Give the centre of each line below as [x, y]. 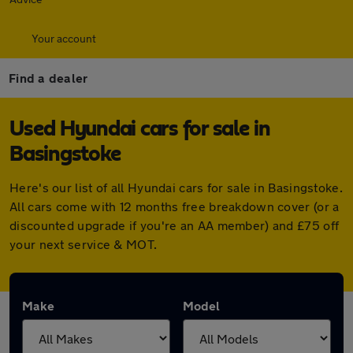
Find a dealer [48, 78]
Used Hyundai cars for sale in [140, 129]
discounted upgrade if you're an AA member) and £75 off [175, 225]
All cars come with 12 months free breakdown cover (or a [175, 206]
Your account [64, 38]
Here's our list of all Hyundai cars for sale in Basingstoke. [176, 187]
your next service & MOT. [84, 244]
